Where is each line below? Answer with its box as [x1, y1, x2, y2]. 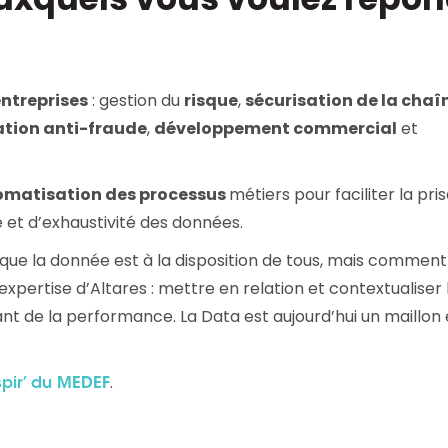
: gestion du [88, 88, 184, 112]
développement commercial [154, 116, 397, 140]
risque [184, 88, 238, 112]
